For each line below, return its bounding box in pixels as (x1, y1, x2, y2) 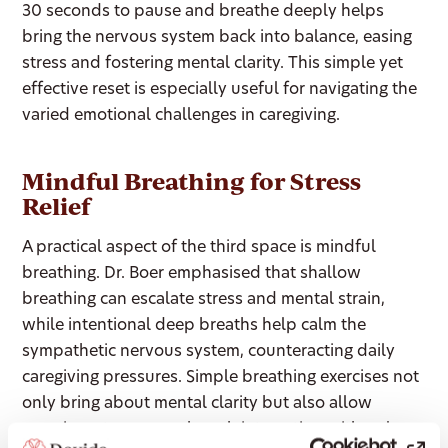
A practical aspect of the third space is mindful (22, 240, 377, 256)
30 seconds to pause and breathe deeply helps (22, 4, 385, 20)
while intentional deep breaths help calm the (22, 318, 367, 334)
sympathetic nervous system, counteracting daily (22, 344, 396, 360)
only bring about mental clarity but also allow (22, 396, 373, 412)
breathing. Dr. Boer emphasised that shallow (22, 266, 362, 282)
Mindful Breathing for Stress (22, 165, 362, 197)
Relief (22, 190, 91, 222)
